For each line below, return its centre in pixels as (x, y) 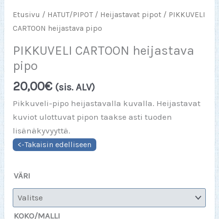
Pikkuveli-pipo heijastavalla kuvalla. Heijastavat (107, 103)
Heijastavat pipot (131, 15)
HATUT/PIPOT (70, 15)
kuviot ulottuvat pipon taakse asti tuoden (93, 117)
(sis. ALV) (75, 87)
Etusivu (27, 15)
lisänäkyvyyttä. (42, 131)
